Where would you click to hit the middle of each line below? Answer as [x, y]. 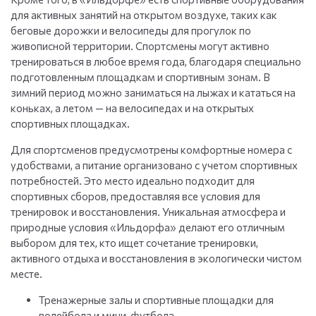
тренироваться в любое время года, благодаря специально [156, 62]
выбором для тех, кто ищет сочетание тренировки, [134, 243]
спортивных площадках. [70, 124]
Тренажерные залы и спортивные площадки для [156, 300]
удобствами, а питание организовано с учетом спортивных [154, 165]
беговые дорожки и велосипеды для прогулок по [131, 31]
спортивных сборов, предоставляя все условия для [135, 196]
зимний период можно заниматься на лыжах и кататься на [153, 93]
